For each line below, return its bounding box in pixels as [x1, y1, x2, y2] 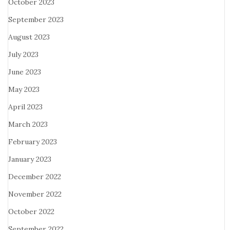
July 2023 [8, 50, 39, 59]
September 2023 [8, 15, 64, 24]
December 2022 [8, 172, 61, 181]
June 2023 [8, 67, 41, 76]
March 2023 [8, 120, 48, 129]
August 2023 [8, 32, 50, 42]
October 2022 [8, 207, 54, 216]
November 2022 [8, 189, 62, 199]
